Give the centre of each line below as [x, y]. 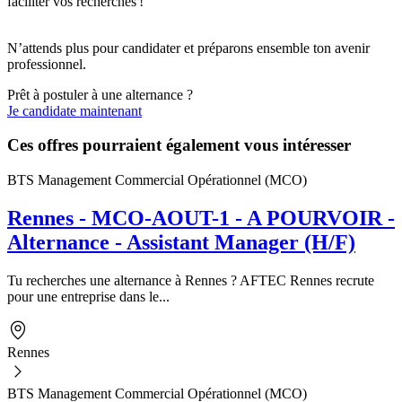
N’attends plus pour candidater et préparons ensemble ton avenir [188, 48]
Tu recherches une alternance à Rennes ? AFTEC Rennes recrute [191, 280]
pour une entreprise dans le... [88, 296]
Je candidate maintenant [74, 110]
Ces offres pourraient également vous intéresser [179, 145]
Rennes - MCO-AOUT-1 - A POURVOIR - [201, 218]
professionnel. [48, 64]
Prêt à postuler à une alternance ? [100, 94]
